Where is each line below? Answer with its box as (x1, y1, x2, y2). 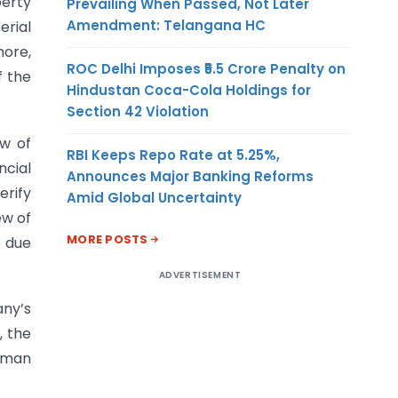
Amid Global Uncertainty (67, 187, 242, 207)
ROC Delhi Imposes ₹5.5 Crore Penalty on (67, 59, 346, 78)
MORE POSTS (67, 230, 148, 248)
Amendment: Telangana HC (67, 15, 266, 35)
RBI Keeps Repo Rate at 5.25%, (67, 145, 280, 164)
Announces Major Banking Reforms (67, 166, 314, 186)
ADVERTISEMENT (158, 267, 242, 282)
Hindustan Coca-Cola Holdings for (67, 80, 311, 99)
